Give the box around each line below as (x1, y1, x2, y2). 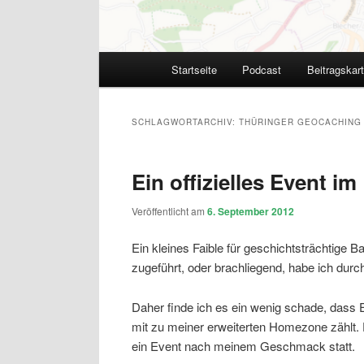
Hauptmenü (99, 52, 161, 70)
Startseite (171, 61, 217, 77)
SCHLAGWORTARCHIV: (132, 116, 239, 128)
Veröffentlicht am (132, 203, 207, 218)
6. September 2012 (207, 203, 294, 219)
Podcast (242, 61, 282, 77)
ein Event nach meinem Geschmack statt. (132, 336, 355, 354)
